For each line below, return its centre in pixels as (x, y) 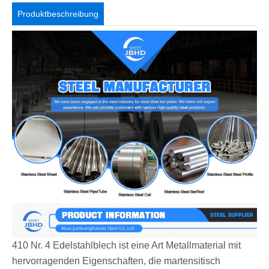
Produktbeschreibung (58, 14)
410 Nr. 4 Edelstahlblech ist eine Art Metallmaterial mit (126, 246)
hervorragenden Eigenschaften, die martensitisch (116, 261)
